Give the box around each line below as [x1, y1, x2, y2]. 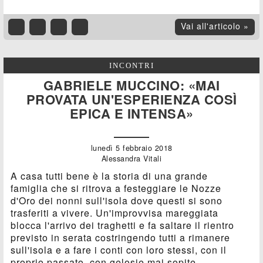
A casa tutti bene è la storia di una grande [11, 169, 208, 183]
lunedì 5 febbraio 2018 [90, 143, 173, 154]
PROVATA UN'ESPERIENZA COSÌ [26, 90, 237, 109]
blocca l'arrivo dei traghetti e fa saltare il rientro [11, 218, 235, 232]
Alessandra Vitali [101, 153, 162, 164]
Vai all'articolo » [181, 20, 249, 32]
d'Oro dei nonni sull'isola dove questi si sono [11, 194, 223, 208]
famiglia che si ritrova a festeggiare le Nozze [11, 181, 222, 195]
